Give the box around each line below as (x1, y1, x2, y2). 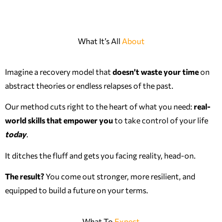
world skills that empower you (5, 115, 113, 125)
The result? (5, 171, 44, 181)
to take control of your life (113, 115, 208, 125)
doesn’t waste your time (112, 67, 199, 77)
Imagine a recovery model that (5, 67, 112, 77)
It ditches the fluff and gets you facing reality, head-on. (5, 150, 196, 160)
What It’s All (77, 36, 122, 46)
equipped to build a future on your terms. (5, 185, 148, 195)
